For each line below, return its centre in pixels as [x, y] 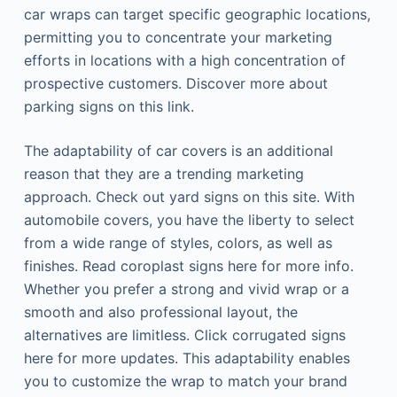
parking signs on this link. [109, 106]
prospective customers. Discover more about [175, 83]
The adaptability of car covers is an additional [178, 151]
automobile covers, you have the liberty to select [189, 220]
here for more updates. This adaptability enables [187, 358]
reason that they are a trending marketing [163, 174]
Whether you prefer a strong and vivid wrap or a [186, 289]
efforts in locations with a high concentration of [184, 60]
